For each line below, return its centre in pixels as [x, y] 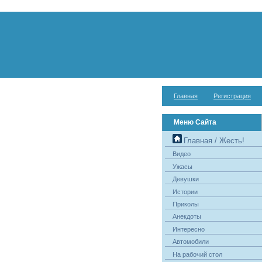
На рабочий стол [197, 254]
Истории [185, 192]
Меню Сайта [195, 122]
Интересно [188, 229]
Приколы [185, 204]
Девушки [185, 179]
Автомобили [190, 242]
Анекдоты [187, 217]
